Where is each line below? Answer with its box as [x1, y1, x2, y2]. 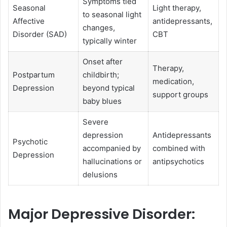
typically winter [82, 36, 137, 46]
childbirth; [82, 70, 119, 80]
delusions [82, 170, 118, 180]
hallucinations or [82, 157, 142, 167]
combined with [152, 143, 205, 154]
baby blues [82, 96, 122, 106]
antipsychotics [152, 157, 204, 167]
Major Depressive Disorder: [8, 204, 195, 223]
